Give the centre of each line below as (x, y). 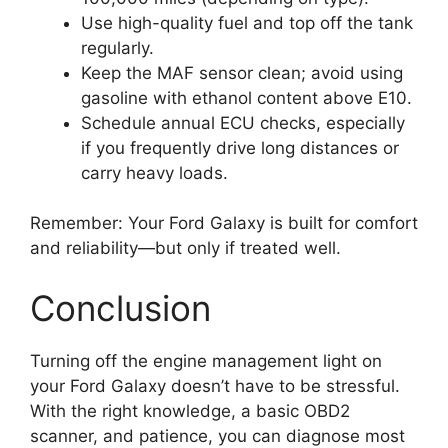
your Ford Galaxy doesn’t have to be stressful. (215, 385)
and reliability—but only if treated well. (185, 248)
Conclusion (120, 307)
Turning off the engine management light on (206, 360)
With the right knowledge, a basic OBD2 (190, 410)
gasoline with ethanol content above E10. (246, 97)
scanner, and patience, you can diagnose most (217, 435)
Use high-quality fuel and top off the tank (247, 22)
